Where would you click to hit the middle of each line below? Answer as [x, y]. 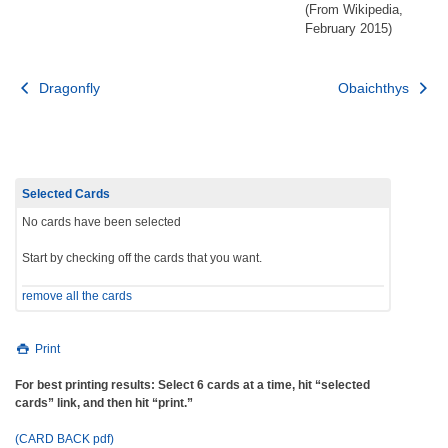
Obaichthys [376, 88]
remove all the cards [77, 296]
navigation [77, 121]
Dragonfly [67, 88]
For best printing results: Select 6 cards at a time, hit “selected [192, 385]
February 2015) [348, 28]
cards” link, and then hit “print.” [104, 403]
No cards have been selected [101, 222]
